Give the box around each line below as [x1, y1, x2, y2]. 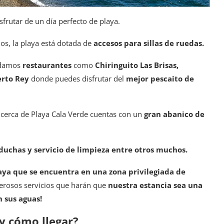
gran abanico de [144, 109, 204, 119]
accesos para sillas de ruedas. [93, 38, 204, 48]
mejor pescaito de [126, 73, 194, 84]
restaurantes [22, 60, 71, 70]
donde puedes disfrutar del [29, 73, 126, 84]
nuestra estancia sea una [108, 180, 202, 190]
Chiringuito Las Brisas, [95, 60, 178, 70]
